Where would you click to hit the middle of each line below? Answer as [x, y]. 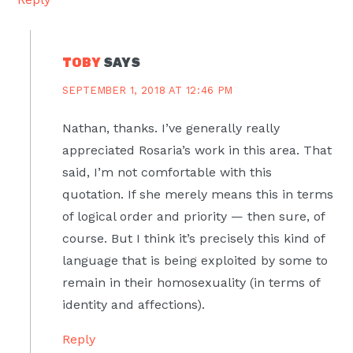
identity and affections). [134, 304]
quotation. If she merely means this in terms [198, 194]
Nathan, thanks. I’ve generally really [171, 128]
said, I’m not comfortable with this [167, 172]
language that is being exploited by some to [195, 260]
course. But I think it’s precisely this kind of [194, 238]
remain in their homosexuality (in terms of [191, 282]
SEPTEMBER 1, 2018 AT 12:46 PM [148, 90]
